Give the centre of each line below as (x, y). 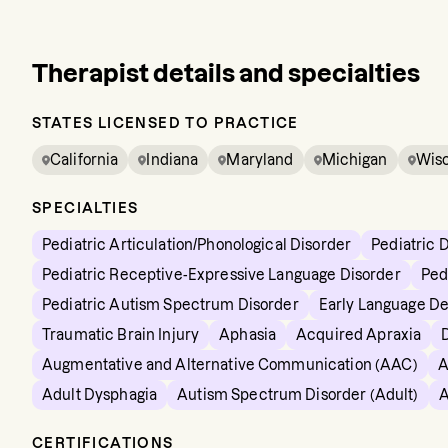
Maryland (260, 160)
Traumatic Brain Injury (121, 335)
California (84, 160)
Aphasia (248, 335)
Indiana (172, 160)
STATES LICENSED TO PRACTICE (165, 123)
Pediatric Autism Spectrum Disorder (170, 305)
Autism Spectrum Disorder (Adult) (298, 395)
